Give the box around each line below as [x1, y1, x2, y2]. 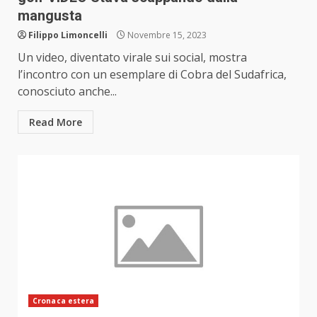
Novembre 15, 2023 [125, 29, 207, 42]
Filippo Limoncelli [28, 29, 108, 42]
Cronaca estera [33, 296, 95, 306]
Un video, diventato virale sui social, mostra [18, 50, 247, 66]
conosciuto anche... [18, 83, 117, 100]
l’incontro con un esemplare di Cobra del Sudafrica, [18, 67, 287, 83]
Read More [29, 115, 82, 129]
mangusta [18, 7, 82, 25]
